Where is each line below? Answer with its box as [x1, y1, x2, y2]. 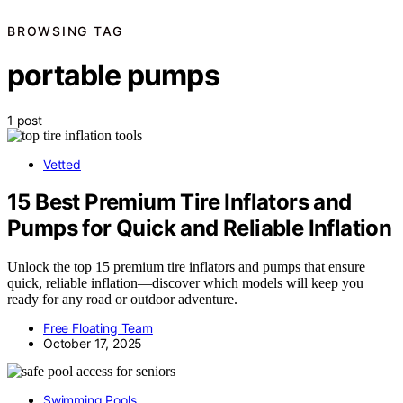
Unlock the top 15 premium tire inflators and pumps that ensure [7, 259, 365, 275]
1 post [7, 112, 42, 128]
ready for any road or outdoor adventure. [7, 291, 237, 308]
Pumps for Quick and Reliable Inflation [7, 215, 392, 242]
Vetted [43, 156, 81, 172]
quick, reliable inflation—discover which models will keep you [7, 275, 363, 291]
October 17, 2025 [43, 336, 143, 352]
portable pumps [7, 58, 219, 94]
